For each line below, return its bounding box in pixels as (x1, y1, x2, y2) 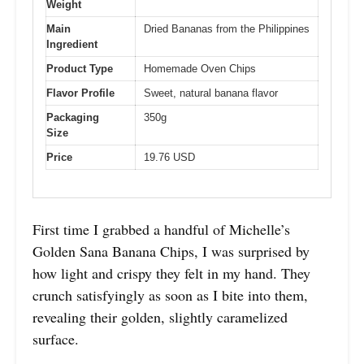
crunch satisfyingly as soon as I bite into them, (32, 285, 308, 305)
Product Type (46, 62, 113, 75)
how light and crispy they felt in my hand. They (32, 263, 310, 284)
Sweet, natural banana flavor (144, 86, 278, 99)
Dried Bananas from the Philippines (144, 22, 310, 35)
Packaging (46, 110, 99, 123)
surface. (32, 329, 79, 349)
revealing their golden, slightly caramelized (32, 307, 288, 327)
